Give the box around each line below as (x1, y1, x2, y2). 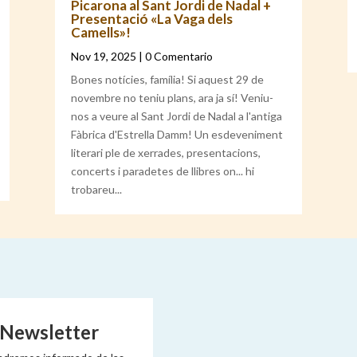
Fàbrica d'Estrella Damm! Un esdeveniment (71, 127, 284, 141)
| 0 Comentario (136, 49, 214, 63)
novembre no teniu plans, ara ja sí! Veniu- (71, 90, 274, 104)
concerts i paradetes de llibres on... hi (71, 163, 255, 178)
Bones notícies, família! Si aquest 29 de (71, 72, 265, 86)
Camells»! (71, 23, 131, 41)
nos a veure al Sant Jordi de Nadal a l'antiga (71, 108, 283, 123)
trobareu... (71, 182, 123, 196)
